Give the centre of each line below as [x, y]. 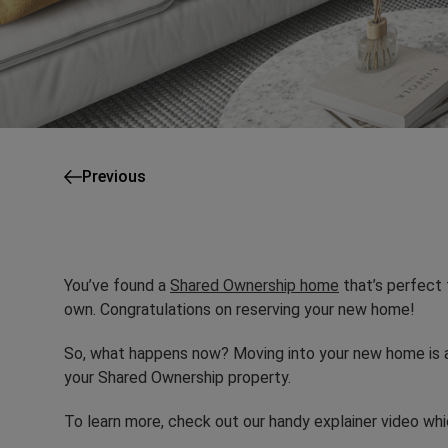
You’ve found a [117, 285]
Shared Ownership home [254, 285]
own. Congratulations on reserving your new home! [239, 309]
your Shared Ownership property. [179, 377]
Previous [114, 176]
